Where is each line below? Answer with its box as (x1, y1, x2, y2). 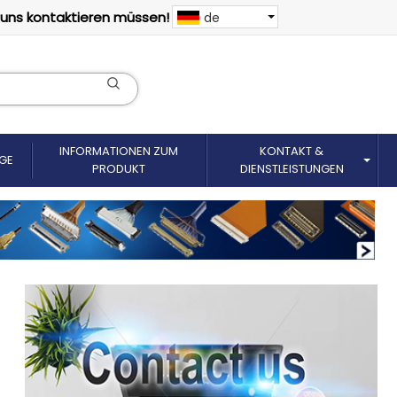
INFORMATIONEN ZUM (59, 143, 179, 160)
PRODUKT (92, 160, 146, 178)
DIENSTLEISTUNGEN (239, 160, 344, 178)
